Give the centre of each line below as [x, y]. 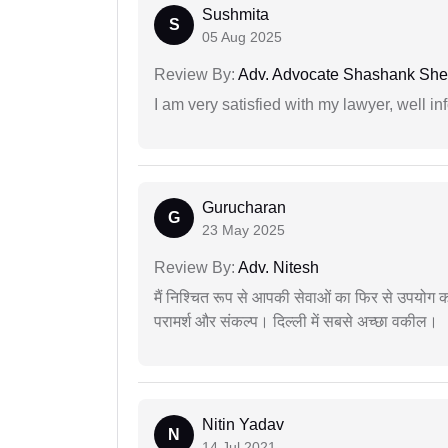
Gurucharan [244, 208]
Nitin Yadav [243, 425]
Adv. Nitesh [277, 268]
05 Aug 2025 [242, 37]
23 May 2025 [243, 230]
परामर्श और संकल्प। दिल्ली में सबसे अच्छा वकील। [296, 322]
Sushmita [235, 15]
